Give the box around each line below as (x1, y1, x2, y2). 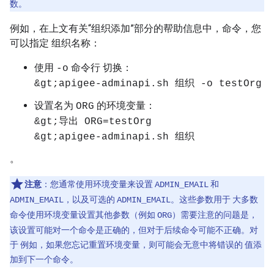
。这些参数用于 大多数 (171, 194, 258, 204)
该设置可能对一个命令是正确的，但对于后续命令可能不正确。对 (10, 225, 258, 235)
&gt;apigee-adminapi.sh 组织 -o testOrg (34, 78, 262, 89)
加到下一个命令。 (10, 254, 78, 264)
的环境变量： (94, 100, 155, 111)
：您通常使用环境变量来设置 (42, 179, 155, 189)
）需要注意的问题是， (172, 210, 257, 220)
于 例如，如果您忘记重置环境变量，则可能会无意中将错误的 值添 (10, 240, 262, 250)
